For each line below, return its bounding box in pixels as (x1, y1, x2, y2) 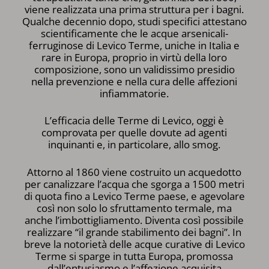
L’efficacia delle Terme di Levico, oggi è (44, 113, 225, 128)
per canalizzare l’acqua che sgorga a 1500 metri (24, 177, 244, 191)
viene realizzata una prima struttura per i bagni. (25, 2, 244, 16)
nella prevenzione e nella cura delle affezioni (31, 74, 238, 88)
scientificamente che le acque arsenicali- (40, 26, 228, 40)
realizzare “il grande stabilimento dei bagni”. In (27, 225, 242, 239)
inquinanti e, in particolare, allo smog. (48, 138, 221, 152)
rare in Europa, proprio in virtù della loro (41, 50, 228, 64)
